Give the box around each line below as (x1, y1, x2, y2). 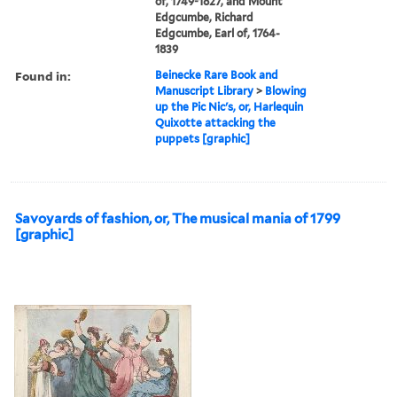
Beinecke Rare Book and (155, 67, 279, 82)
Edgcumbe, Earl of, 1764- (155, 26, 281, 40)
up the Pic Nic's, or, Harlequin (155, 99, 304, 113)
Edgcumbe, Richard (155, 10, 254, 24)
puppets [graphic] (155, 131, 251, 145)
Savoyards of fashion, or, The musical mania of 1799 (15, 210, 340, 227)
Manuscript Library (155, 83, 254, 97)
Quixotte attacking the (155, 115, 276, 129)
